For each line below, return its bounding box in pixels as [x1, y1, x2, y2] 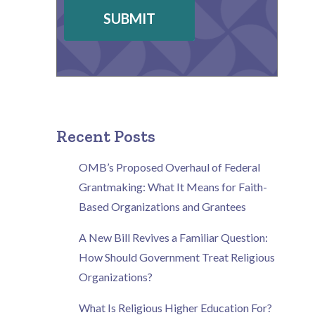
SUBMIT [103, 10, 155, 27]
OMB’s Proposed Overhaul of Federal [78, 160, 260, 174]
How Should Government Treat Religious [78, 250, 275, 264]
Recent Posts [56, 126, 155, 146]
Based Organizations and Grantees [78, 200, 246, 213]
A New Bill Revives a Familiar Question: [78, 231, 268, 244]
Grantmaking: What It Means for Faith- [78, 180, 267, 193]
